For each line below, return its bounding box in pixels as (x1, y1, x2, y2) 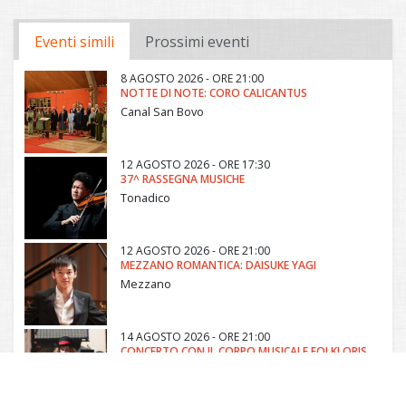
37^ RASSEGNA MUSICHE (121, 171, 245, 188)
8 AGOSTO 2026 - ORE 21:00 (121, 71, 264, 87)
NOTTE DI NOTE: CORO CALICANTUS (121, 85, 307, 101)
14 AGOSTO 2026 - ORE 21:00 (121, 329, 270, 345)
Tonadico (121, 189, 170, 207)
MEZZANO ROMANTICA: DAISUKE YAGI (121, 257, 316, 274)
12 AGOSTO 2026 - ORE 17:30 (121, 157, 270, 173)
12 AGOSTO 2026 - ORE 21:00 (121, 243, 270, 259)
